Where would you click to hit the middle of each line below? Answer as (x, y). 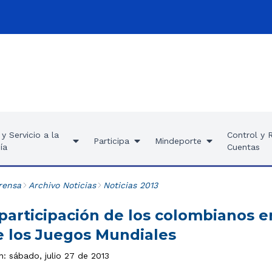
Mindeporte (178, 141)
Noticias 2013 (130, 185)
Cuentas (243, 147)
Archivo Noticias (62, 185)
